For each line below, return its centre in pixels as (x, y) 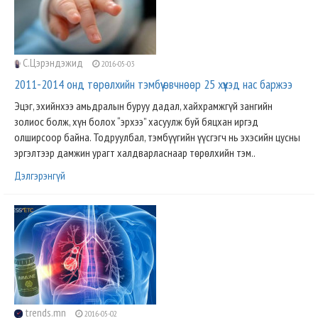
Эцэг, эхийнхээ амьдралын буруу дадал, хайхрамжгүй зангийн (143, 106)
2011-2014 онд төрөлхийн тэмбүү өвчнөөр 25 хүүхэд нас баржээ (153, 84)
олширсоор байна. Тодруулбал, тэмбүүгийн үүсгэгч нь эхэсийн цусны (157, 137)
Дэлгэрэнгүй (40, 175)
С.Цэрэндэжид (53, 62)
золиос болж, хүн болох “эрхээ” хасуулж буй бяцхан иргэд (136, 121)
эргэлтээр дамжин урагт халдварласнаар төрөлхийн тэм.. (135, 153)
